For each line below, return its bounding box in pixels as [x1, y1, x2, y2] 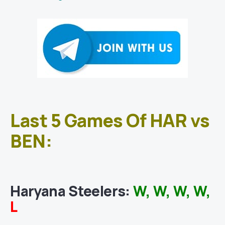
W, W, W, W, [133, 181, 210, 201]
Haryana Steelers [10, 181, 126, 201]
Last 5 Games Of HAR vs [10, 108, 210, 133]
